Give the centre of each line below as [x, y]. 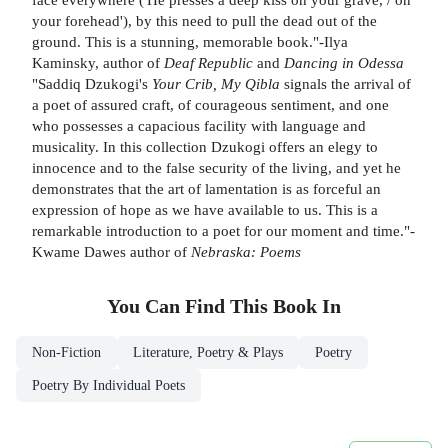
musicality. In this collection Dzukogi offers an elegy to [205, 146]
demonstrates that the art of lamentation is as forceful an [206, 188]
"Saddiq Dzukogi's [92, 83]
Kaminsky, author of [98, 62]
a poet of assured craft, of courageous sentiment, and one [210, 104]
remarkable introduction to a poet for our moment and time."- [223, 230]
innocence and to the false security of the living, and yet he [216, 167]
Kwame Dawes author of [111, 251]
